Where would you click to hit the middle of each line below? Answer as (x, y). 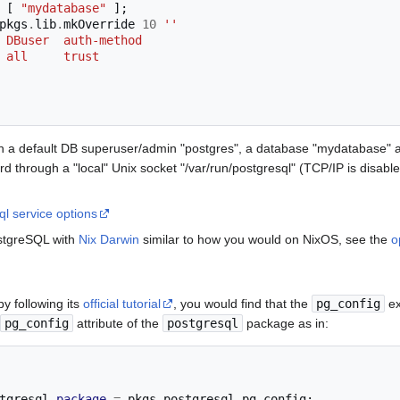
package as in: (286, 324)
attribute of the (118, 324)
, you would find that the (242, 304)
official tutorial (122, 304)
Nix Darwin (109, 240)
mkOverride (103, 25)
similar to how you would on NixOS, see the (265, 240)
